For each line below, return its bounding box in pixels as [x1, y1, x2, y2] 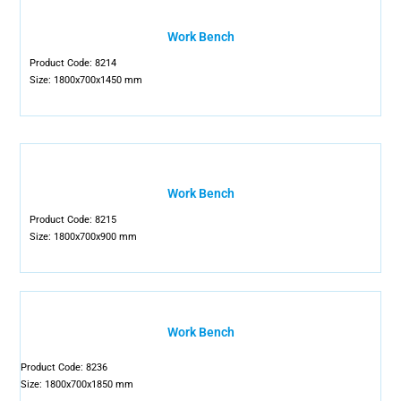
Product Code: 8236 [21, 362, 108, 373]
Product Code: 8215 [30, 214, 117, 226]
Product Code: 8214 [30, 57, 117, 69]
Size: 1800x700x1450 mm [30, 74, 143, 86]
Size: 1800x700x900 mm [30, 231, 138, 243]
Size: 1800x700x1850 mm [21, 379, 134, 390]
